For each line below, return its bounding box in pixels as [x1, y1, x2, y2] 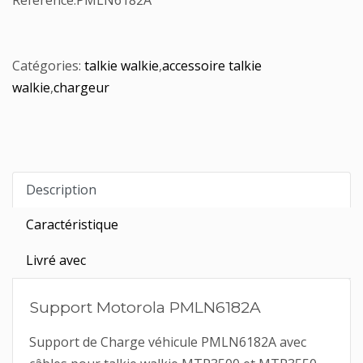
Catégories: [12, 57, 84, 75]
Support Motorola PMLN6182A [29, 297, 261, 317]
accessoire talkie [162, 57, 262, 75]
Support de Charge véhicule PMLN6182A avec [29, 333, 306, 351]
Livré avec [26, 251, 86, 269]
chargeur [53, 79, 109, 96]
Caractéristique [26, 216, 118, 233]
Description [26, 181, 96, 199]
